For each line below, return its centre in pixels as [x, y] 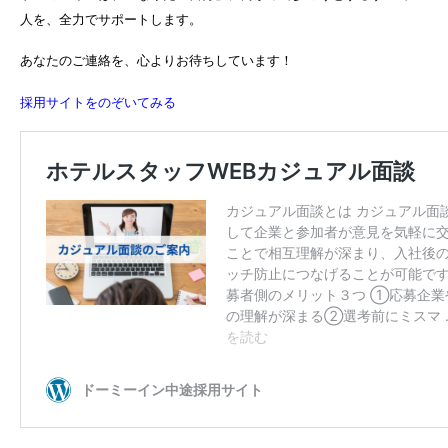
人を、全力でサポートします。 [111, 20]
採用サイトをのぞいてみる [98, 102]
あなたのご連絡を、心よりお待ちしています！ [156, 61]
